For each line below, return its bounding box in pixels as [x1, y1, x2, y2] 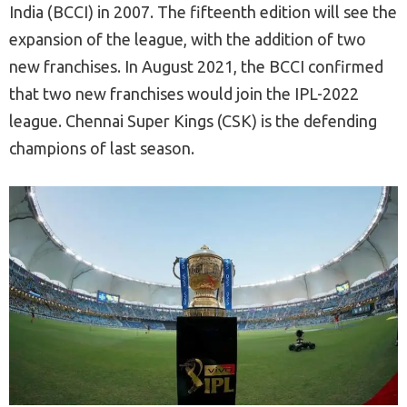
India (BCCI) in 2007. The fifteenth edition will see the [9, 2, 397, 21]
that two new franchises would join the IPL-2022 [9, 84, 359, 103]
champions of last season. [9, 138, 194, 157]
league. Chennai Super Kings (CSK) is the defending [9, 111, 377, 130]
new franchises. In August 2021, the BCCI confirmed [9, 56, 383, 75]
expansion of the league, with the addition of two [9, 29, 366, 48]
